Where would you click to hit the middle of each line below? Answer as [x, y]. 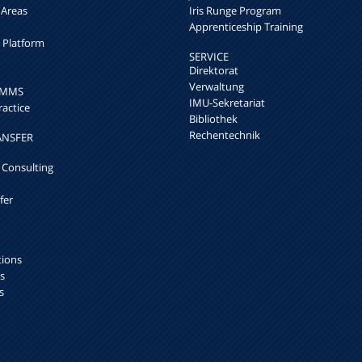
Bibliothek [213, 119]
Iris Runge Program [235, 11]
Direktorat [214, 71]
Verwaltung [217, 87]
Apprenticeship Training [246, 27]
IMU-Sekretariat [227, 103]
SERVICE [209, 57]
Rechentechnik [225, 135]
